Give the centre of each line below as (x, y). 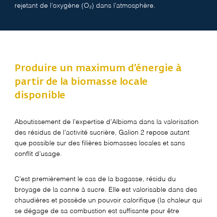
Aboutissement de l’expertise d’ (63, 122)
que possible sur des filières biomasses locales (89, 143)
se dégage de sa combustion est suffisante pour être (97, 211)
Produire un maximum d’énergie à (98, 68)
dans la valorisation (168, 122)
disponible (40, 95)
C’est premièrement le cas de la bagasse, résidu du (95, 179)
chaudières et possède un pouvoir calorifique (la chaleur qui (108, 200)
